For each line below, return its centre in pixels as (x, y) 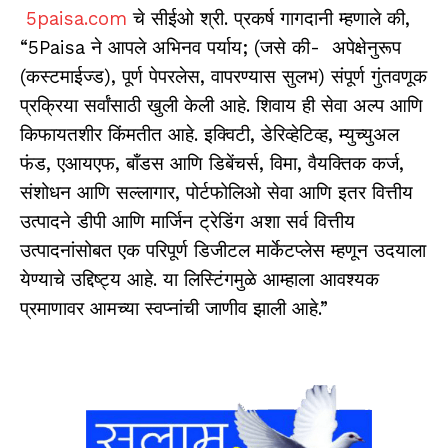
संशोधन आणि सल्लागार (97, 192)
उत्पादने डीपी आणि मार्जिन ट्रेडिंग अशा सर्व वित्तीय (187, 221)
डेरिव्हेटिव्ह (294, 134)
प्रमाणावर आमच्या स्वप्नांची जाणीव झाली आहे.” (174, 308)
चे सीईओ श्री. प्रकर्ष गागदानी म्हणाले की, (268, 18)
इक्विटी (227, 134)
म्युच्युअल (369, 134)
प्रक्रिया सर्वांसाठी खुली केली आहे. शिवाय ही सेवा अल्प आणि (221, 105)
